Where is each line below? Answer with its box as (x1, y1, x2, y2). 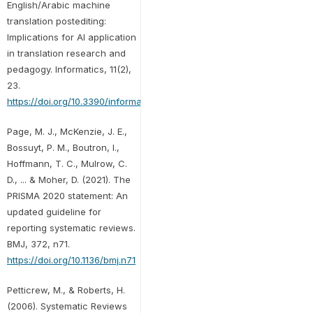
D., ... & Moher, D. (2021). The (6, 173, 131, 185)
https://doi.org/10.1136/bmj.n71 (6, 254, 136, 265)
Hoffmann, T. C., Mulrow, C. (6, 157, 127, 169)
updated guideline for (6, 205, 101, 217)
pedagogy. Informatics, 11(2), (6, 63, 131, 75)
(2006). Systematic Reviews (6, 300, 127, 312)
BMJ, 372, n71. (6, 238, 70, 249)
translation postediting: (6, 15, 106, 27)
